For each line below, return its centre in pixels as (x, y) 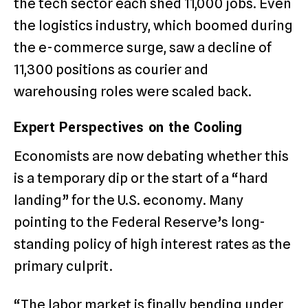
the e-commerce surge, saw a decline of (143, 47)
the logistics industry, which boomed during (153, 25)
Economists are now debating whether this (151, 156)
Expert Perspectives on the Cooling (128, 127)
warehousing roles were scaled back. (133, 91)
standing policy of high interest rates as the (152, 244)
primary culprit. (63, 266)
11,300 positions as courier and (111, 69)
